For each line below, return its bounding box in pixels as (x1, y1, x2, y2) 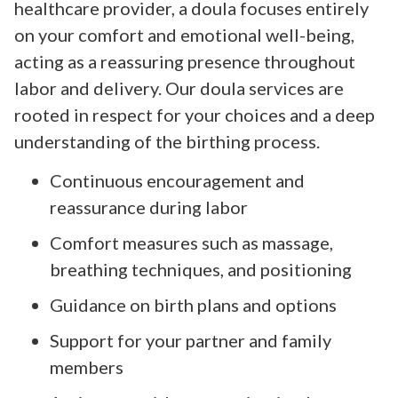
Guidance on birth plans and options (50, 294, 337, 316)
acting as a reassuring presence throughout (14, 50, 355, 72)
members (50, 356, 123, 378)
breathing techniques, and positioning (50, 259, 352, 281)
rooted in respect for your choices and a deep (14, 103, 375, 125)
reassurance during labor (50, 196, 248, 219)
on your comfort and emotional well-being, (14, 23, 354, 45)
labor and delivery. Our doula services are (14, 76, 344, 99)
